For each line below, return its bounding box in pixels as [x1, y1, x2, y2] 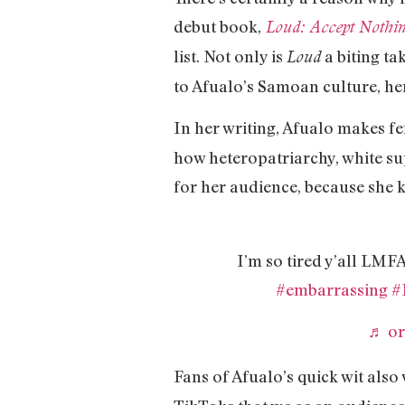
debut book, [174, 15, 261, 36]
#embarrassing [275, 279, 388, 300]
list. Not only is [174, 45, 287, 66]
